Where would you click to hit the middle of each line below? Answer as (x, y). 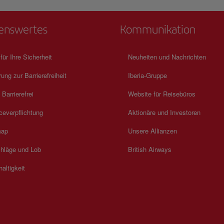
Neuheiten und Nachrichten (167, 57)
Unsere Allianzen (152, 131)
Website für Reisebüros (162, 94)
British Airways (150, 149)
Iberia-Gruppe (147, 75)
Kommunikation (158, 29)
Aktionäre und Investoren (164, 112)
